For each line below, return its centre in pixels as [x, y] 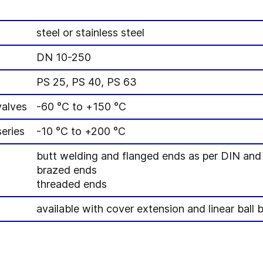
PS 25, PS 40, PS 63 [87, 82]
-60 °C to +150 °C [81, 107]
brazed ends [67, 170]
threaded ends [72, 184]
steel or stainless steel [90, 33]
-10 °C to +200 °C [81, 131]
